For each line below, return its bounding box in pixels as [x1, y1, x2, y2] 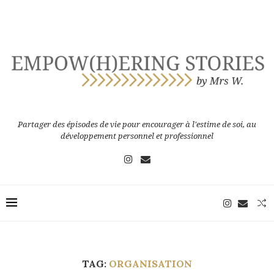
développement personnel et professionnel [61, 131, 213, 141]
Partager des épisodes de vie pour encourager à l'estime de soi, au [18, 119, 256, 129]
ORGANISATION [109, 257, 192, 270]
